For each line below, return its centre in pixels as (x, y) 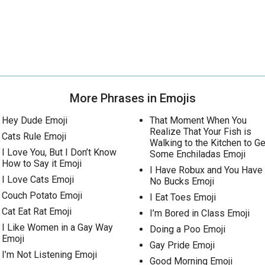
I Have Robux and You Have (206, 170)
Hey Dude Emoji (35, 120)
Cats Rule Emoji (34, 136)
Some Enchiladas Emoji (197, 154)
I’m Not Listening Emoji (49, 255)
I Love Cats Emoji (38, 180)
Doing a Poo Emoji (187, 229)
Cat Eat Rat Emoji (37, 211)
